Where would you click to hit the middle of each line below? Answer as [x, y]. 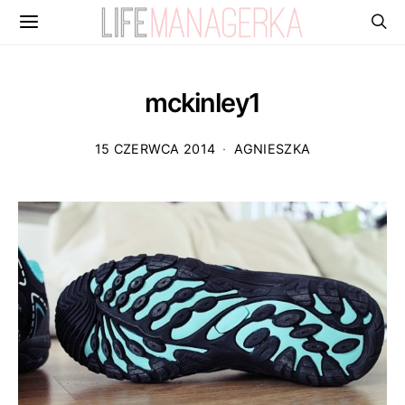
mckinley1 [202, 103]
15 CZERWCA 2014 [155, 149]
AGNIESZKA [272, 149]
